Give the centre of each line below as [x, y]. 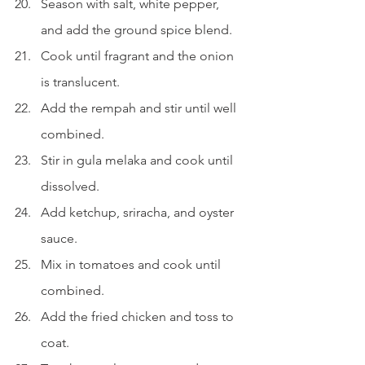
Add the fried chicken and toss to [139, 316]
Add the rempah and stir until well [140, 108]
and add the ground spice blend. [136, 29]
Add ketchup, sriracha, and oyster [139, 212]
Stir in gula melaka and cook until [139, 160]
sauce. [59, 238]
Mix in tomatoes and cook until [132, 264]
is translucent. [80, 81]
